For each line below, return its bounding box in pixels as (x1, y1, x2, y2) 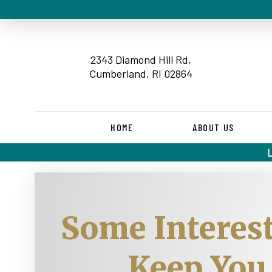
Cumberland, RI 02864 (89, 66, 192, 80)
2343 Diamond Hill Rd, (90, 52, 191, 66)
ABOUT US (192, 121, 234, 133)
